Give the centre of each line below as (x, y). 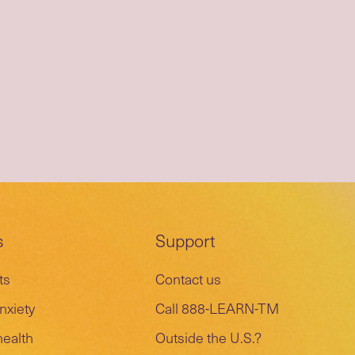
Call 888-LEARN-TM (217, 308)
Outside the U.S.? (208, 337)
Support (185, 240)
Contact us (188, 279)
